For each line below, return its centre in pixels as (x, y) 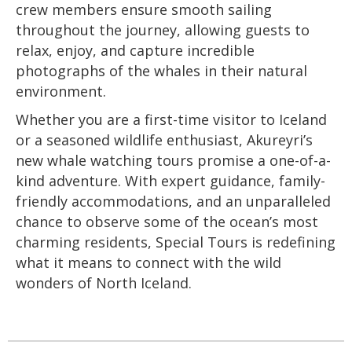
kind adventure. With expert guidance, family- (170, 181)
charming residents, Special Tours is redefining (176, 242)
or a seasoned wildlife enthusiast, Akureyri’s (164, 140)
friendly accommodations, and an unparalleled (173, 201)
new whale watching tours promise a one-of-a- (173, 160)
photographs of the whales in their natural (161, 71)
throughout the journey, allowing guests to (163, 30)
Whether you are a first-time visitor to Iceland (171, 119)
